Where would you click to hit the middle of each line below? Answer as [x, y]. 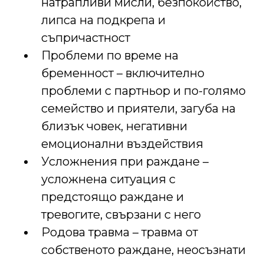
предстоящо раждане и [113, 197]
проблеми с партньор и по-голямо [143, 91]
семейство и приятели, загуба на [138, 109]
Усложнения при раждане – [125, 162]
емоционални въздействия [122, 144]
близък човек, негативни [114, 126]
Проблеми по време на [110, 56]
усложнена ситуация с [108, 179]
